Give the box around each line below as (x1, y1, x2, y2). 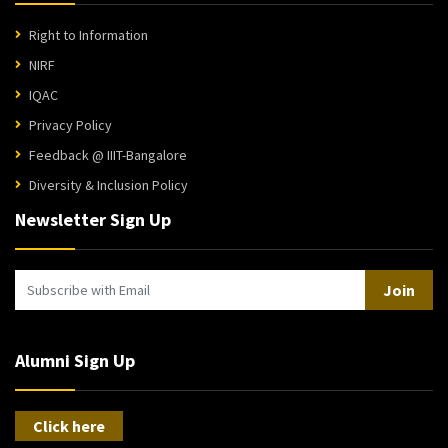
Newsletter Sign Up (15, 207, 171, 231)
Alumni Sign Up (15, 348, 135, 372)
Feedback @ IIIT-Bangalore (29, 145, 187, 164)
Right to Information (29, 25, 148, 44)
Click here (33, 415, 105, 436)
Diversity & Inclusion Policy (29, 175, 188, 194)
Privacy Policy (29, 115, 112, 134)
